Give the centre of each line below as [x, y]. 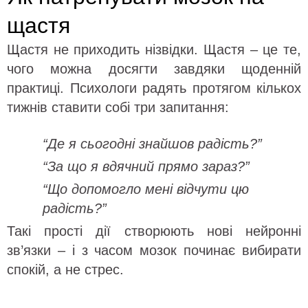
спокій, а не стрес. [65, 269]
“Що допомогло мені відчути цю [146, 189]
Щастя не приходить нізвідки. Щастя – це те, [154, 49]
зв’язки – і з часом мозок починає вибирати [154, 250]
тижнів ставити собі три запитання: [118, 107]
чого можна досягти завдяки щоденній [154, 68]
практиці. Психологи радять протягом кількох [154, 88]
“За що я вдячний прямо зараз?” [146, 166]
